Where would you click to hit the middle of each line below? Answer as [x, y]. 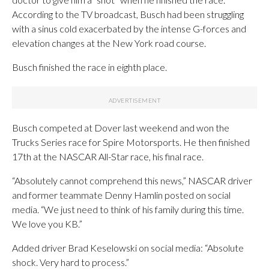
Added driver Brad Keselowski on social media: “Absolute [128, 248]
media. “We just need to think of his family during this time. [128, 209]
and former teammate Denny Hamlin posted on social [121, 195]
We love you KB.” [47, 224]
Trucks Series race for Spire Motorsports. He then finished [131, 142]
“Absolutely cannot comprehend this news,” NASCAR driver [132, 180]
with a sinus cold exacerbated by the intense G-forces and [129, 29]
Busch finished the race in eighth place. [89, 67]
